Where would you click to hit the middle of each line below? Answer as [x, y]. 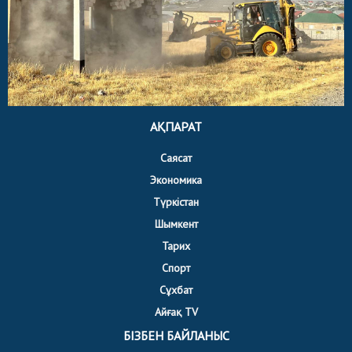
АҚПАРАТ [176, 126]
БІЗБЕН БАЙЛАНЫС [176, 335]
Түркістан [176, 202]
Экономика [176, 180]
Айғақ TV [176, 312]
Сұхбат [176, 290]
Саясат [176, 158]
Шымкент [176, 224]
